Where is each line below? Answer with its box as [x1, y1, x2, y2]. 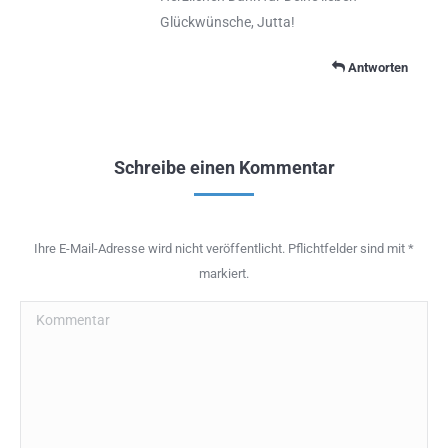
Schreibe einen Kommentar [113, 157, 335, 179]
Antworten [345, 60, 408, 76]
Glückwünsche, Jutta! [160, 14, 295, 31]
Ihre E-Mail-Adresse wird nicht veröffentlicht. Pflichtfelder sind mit [34, 241, 408, 257]
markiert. [199, 266, 249, 282]
